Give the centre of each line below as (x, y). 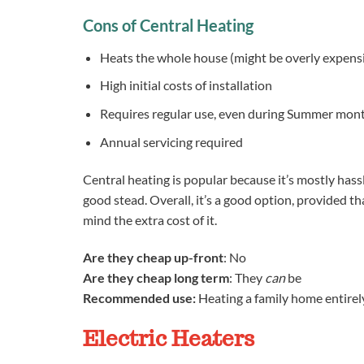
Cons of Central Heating (168, 26)
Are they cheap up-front (153, 257)
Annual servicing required (171, 141)
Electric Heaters (169, 338)
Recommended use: (139, 297)
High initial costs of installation (186, 85)
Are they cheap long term (156, 277)
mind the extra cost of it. (150, 219)
